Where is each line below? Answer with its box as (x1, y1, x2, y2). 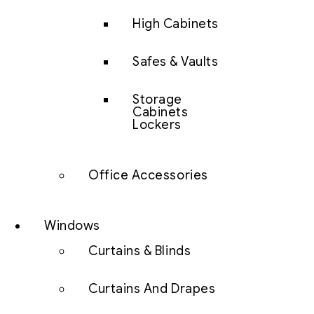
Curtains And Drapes (88, 281, 216, 297)
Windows (44, 218, 100, 234)
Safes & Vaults (132, 54, 219, 70)
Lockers (132, 117, 182, 133)
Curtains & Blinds (88, 243, 191, 259)
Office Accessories (88, 168, 208, 184)
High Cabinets (132, 16, 219, 32)
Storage (132, 92, 182, 108)
